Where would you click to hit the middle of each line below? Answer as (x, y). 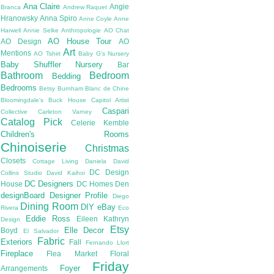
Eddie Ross (48, 219)
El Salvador (41, 231)
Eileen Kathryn (103, 219)
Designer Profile (79, 196)
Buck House (67, 100)
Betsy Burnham (61, 89)
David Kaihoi (66, 173)
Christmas (107, 149)
